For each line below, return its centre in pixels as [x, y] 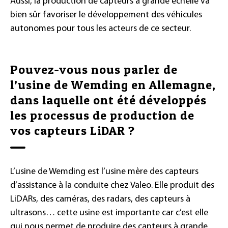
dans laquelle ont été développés [108, 100]
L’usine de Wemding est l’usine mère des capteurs [104, 172]
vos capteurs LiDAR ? [73, 130]
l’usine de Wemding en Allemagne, [113, 84]
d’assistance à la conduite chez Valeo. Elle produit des [112, 185]
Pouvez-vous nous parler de [94, 69]
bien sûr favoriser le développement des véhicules [106, 15]
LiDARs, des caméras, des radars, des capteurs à [100, 199]
